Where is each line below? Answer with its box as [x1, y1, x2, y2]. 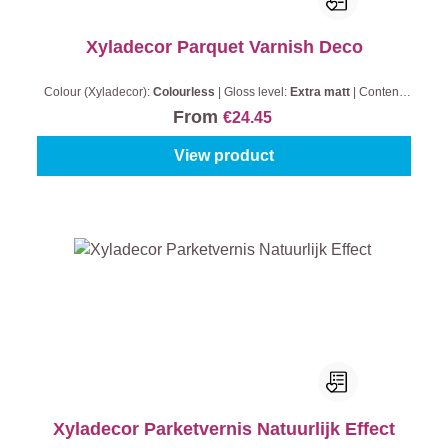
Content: [358, 85, 405, 99]
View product [174, 147, 274, 164]
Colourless [152, 85, 218, 99]
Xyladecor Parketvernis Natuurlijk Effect [53, 419, 395, 439]
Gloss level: [223, 85, 290, 99]
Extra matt [289, 85, 353, 99]
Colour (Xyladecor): [43, 85, 153, 99]
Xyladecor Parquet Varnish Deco [85, 37, 363, 57]
